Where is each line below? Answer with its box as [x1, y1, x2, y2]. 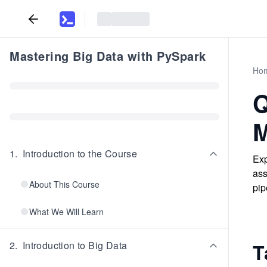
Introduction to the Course [22, 147, 138, 160]
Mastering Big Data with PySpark [10, 47, 206, 64]
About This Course [29, 178, 100, 190]
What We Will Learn [29, 206, 104, 218]
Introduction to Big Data [22, 238, 128, 252]
